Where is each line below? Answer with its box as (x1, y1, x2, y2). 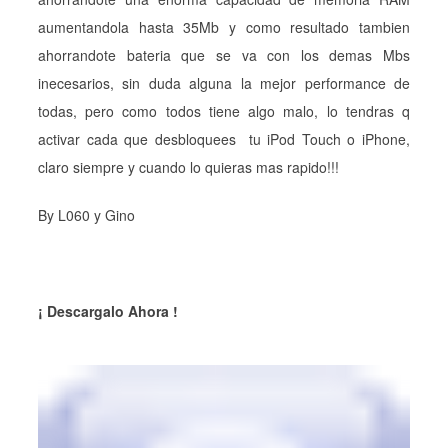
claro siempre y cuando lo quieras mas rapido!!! (38, 156, 339, 177)
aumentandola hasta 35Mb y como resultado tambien (38, 16, 410, 37)
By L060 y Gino (38, 204, 135, 225)
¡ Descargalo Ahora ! (38, 300, 178, 321)
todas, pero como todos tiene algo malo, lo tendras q (38, 100, 410, 121)
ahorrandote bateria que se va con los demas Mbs (38, 44, 410, 65)
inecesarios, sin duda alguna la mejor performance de (38, 72, 410, 93)
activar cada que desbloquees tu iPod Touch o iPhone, (38, 128, 410, 149)
